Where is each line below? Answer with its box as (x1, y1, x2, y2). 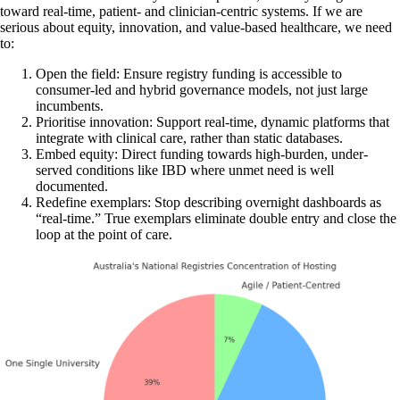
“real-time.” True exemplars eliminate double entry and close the (36, 211, 396, 227)
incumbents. (36, 98, 104, 114)
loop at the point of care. (36, 227, 172, 243)
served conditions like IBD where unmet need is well (36, 162, 334, 179)
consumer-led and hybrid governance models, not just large (36, 82, 368, 98)
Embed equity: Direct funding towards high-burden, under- (36, 146, 368, 162)
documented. (36, 179, 108, 195)
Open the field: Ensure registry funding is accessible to (36, 66, 342, 82)
